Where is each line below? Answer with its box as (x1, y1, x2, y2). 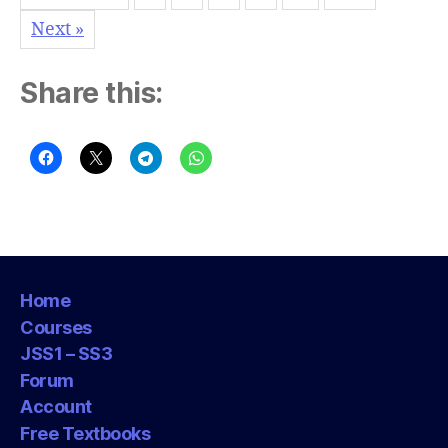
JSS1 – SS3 (20, 343, 113, 364)
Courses (20, 316, 92, 338)
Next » (31, 18, 84, 41)
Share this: (20, 75, 163, 110)
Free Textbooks (20, 422, 151, 444)
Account (20, 396, 92, 417)
